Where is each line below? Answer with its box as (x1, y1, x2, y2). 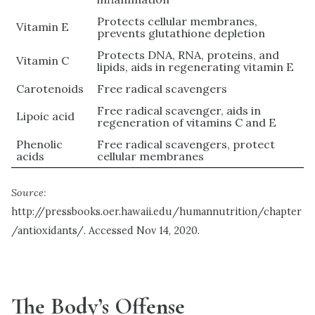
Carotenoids (16, 82, 84, 96)
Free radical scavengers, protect (97, 137, 276, 152)
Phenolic (16, 137, 63, 152)
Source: (11, 186, 46, 200)
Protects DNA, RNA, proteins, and (97, 48, 280, 63)
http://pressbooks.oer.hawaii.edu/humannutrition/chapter (11, 205, 302, 219)
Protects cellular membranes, (97, 14, 258, 29)
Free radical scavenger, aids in (97, 103, 262, 118)
